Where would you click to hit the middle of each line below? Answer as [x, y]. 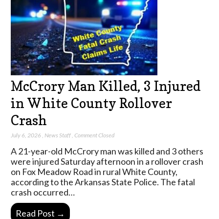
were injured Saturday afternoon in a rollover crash [107, 161]
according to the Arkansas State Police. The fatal [103, 182]
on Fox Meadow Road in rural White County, [94, 171]
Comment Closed [95, 135]
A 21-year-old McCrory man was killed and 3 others [107, 151]
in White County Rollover [92, 103]
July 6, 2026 [26, 135]
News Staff [58, 135]
